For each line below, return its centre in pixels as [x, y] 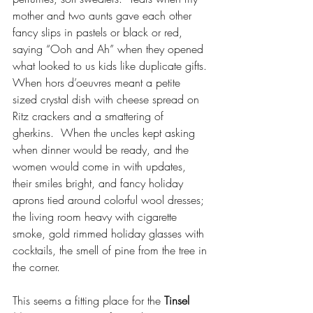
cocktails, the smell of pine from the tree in [111, 250]
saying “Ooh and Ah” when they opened [110, 49]
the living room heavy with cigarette [96, 217]
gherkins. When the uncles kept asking [105, 133]
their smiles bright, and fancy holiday [100, 183]
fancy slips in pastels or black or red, [99, 32]
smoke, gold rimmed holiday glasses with [110, 233]
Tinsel [179, 300]
